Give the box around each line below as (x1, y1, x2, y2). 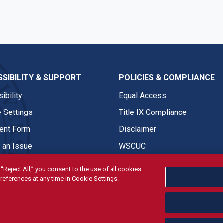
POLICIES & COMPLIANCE (119, 72, 215, 82)
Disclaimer (119, 124, 156, 134)
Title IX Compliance (119, 107, 187, 117)
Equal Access (119, 90, 166, 100)
